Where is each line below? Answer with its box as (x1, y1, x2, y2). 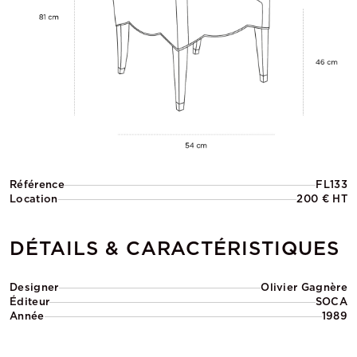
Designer (10, 281, 59, 293)
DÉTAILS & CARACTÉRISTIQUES (10, 237, 339, 260)
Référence (10, 178, 65, 190)
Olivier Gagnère (261, 281, 347, 293)
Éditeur (10, 296, 50, 308)
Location (10, 193, 58, 205)
